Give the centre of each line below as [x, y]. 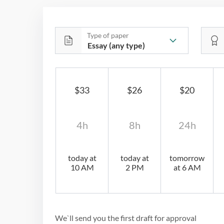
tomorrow [187, 157]
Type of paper [108, 35]
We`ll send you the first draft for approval [126, 217]
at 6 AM [187, 167]
